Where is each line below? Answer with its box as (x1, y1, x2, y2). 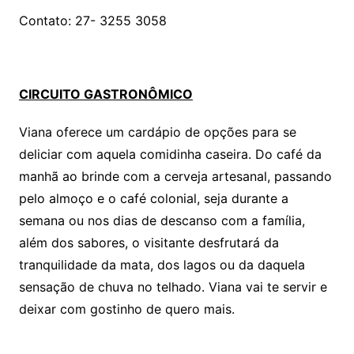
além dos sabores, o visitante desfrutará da (18, 235, 279, 251)
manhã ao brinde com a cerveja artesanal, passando (18, 168, 332, 185)
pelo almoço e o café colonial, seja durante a (18, 190, 288, 207)
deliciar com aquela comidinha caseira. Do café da (18, 146, 322, 163)
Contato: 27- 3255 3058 (18, 13, 167, 29)
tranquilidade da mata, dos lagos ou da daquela (18, 257, 305, 273)
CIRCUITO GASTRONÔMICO (18, 86, 193, 103)
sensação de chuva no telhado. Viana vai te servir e (18, 279, 327, 296)
